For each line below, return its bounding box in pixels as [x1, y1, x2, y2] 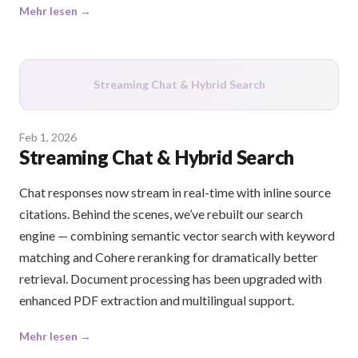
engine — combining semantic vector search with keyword [19, 228, 335, 244]
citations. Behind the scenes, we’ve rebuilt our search [19, 206, 303, 222]
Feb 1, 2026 [19, 130, 77, 145]
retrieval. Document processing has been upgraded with [19, 271, 322, 287]
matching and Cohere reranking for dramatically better [19, 249, 318, 265]
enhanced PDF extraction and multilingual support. [19, 292, 294, 308]
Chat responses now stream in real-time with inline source [19, 185, 331, 201]
